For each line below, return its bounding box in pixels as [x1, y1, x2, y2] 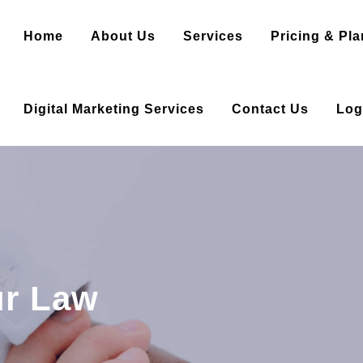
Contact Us [231, 102, 309, 116]
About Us [90, 29, 156, 43]
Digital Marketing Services [23, 102, 204, 116]
